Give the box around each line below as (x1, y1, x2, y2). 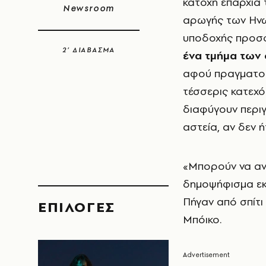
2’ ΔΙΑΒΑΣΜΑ (62, 45, 115, 55)
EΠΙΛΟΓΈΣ (38, 197, 115, 217)
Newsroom (63, 2, 115, 14)
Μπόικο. (183, 212, 221, 227)
